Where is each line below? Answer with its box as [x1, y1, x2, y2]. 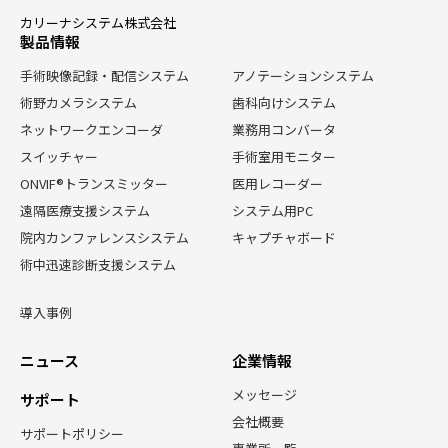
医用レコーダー [232, 174, 323, 194]
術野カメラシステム [20, 93, 137, 113]
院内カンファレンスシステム [20, 228, 189, 248]
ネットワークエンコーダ [20, 120, 163, 140]
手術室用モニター [232, 147, 336, 167]
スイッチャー [20, 147, 98, 167]
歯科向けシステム [232, 93, 336, 113]
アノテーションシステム [232, 66, 374, 86]
